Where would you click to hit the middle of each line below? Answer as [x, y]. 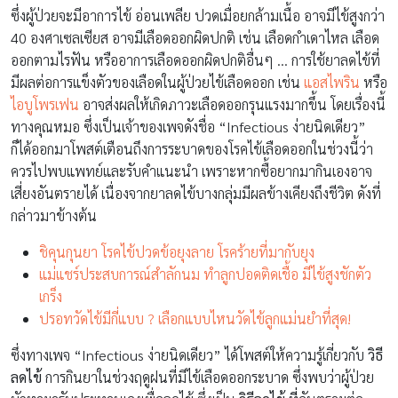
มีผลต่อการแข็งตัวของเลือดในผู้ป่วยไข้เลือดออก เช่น [157, 82]
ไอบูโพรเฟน [45, 104]
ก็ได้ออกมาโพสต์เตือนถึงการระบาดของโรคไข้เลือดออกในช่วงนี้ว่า [192, 148]
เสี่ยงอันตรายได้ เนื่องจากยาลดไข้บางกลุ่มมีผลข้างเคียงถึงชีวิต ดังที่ [196, 193]
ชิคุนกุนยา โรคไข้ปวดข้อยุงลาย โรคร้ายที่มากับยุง [177, 251]
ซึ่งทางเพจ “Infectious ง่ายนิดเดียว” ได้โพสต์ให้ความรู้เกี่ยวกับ [189, 354]
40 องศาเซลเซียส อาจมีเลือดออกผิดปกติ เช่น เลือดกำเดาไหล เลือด [195, 37]
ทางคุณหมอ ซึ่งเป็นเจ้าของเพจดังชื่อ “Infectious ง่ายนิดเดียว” [188, 126]
